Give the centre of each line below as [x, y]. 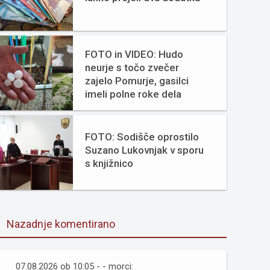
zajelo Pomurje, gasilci [137, 81]
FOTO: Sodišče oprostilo [142, 137]
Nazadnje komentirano [61, 224]
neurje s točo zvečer [132, 67]
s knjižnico [109, 163]
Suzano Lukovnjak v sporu [144, 150]
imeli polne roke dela [133, 94]
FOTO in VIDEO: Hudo [134, 54]
